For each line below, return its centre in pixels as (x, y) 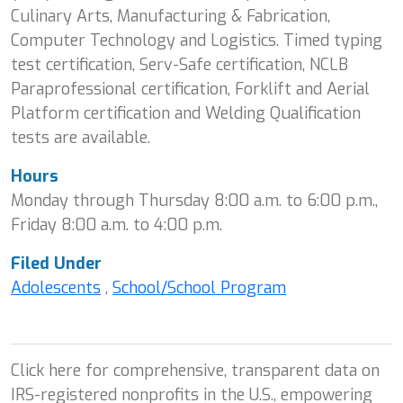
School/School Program (199, 287)
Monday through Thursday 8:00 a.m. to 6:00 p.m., (194, 200)
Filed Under (56, 263)
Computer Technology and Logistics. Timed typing (197, 40)
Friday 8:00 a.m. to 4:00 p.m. (116, 224)
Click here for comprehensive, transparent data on (195, 370)
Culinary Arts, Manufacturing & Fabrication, (170, 16)
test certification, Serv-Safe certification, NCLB (179, 64)
